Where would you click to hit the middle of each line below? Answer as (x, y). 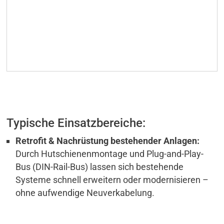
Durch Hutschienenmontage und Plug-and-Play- (110, 154)
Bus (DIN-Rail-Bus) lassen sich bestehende (100, 167)
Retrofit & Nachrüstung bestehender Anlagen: (108, 141)
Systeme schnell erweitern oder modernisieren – (112, 180)
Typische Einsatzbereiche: (76, 123)
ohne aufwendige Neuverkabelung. (85, 193)
